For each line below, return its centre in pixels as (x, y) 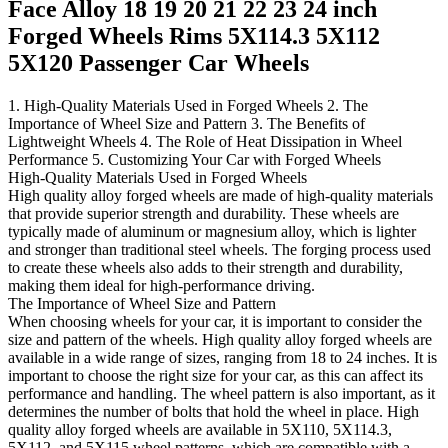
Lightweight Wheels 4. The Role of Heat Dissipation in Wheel (205, 141)
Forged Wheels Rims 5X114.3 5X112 (194, 35)
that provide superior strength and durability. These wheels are (203, 213)
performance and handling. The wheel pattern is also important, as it (221, 393)
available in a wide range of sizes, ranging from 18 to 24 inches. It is (222, 357)
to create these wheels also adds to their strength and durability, (205, 267)
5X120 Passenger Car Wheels (158, 62)
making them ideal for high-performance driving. (161, 285)
